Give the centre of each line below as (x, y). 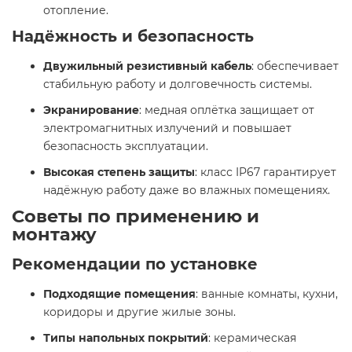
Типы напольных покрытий (126, 338)
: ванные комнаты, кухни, (267, 294)
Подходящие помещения (119, 294)
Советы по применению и (136, 216)
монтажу (54, 235)
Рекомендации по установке (135, 264)
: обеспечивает (295, 66)
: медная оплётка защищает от (227, 110)
